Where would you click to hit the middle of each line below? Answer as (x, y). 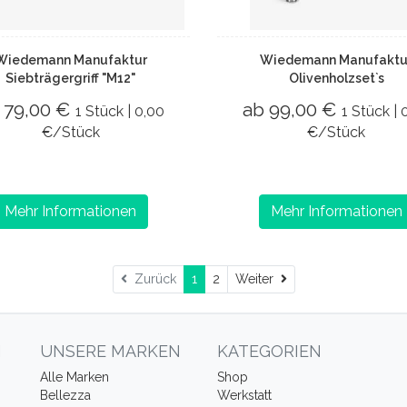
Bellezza (65, 395)
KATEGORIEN (269, 351)
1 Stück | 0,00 (119, 111)
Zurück (151, 279)
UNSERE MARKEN (110, 351)
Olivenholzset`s (336, 78)
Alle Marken (74, 377)
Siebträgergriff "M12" (71, 78)
